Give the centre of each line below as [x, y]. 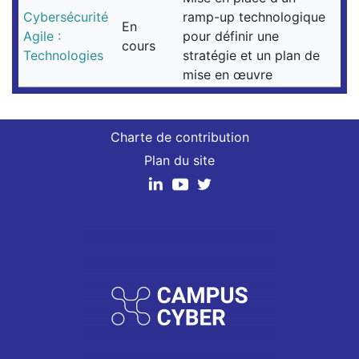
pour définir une [231, 36]
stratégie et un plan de [252, 56]
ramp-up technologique [254, 17]
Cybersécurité [66, 17]
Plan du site [179, 160]
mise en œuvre [228, 75]
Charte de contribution [179, 137]
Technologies [64, 56]
